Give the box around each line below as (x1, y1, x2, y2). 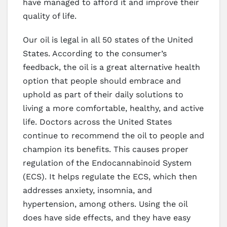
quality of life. (23, 11, 77, 21)
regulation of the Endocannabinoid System (23, 158, 192, 168)
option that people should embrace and (23, 76, 181, 86)
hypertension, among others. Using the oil (23, 199, 187, 209)
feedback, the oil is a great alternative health (23, 62, 200, 72)
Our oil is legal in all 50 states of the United (23, 35, 193, 45)
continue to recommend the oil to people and (23, 131, 204, 141)
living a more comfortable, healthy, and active (23, 103, 204, 113)
